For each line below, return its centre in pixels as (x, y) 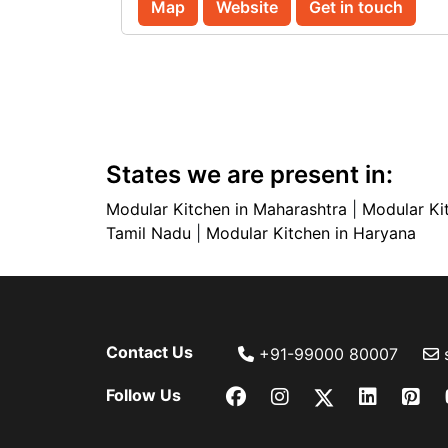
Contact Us (149, 352)
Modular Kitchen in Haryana (311, 233)
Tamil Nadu (148, 233)
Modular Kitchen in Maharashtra (226, 209)
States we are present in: (249, 174)
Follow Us (143, 395)
